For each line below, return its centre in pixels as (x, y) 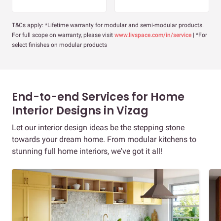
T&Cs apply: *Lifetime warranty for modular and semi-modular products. (108, 25)
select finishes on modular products (59, 45)
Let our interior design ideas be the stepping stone (98, 128)
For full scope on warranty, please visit (63, 35)
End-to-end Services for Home (98, 97)
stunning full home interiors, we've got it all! (87, 151)
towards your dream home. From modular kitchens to (104, 140)
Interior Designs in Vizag (80, 111)
